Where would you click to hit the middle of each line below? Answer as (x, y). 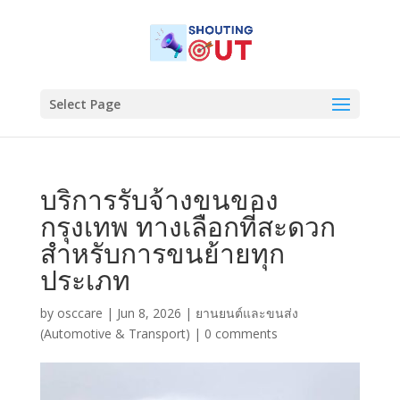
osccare (79, 313)
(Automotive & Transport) (115, 333)
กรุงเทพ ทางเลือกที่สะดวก (187, 226)
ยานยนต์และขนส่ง (246, 313)
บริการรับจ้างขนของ (159, 200)
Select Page (84, 104)
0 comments (241, 333)
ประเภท (85, 280)
